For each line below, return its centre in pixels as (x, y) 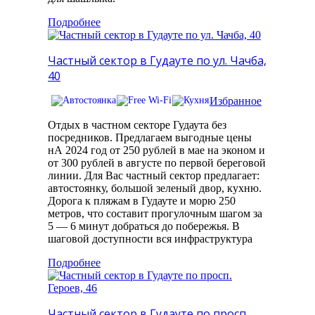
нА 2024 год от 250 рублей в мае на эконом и (156, 150)
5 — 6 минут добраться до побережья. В (144, 226)
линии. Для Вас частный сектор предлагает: (154, 176)
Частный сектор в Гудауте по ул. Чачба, (157, 61)
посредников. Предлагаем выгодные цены (150, 138)
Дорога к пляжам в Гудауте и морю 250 (142, 201)
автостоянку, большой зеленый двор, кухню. (155, 188)
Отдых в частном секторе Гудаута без (137, 125)
